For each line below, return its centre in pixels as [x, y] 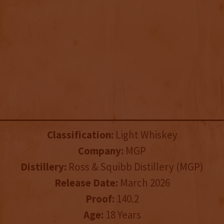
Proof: [100, 199]
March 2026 [144, 183]
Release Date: [86, 183]
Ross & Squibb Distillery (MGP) [135, 167]
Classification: [80, 135]
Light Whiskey [145, 135]
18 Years [122, 215]
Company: [101, 151]
